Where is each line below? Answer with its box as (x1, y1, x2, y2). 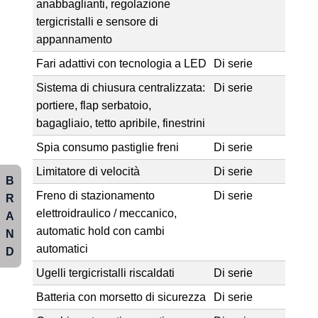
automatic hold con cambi (35, 224, 165, 237)
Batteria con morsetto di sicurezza (35, 290, 206, 303)
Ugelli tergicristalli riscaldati (35, 266, 175, 279)
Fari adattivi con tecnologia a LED (35, 57, 207, 70)
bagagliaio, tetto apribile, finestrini (35, 116, 205, 129)
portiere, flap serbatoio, (35, 99, 151, 111)
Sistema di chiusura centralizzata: (35, 81, 205, 94)
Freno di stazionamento (35, 189, 155, 202)
